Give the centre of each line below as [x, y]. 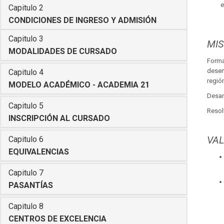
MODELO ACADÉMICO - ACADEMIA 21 [79, 85]
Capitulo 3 [26, 39]
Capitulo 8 [26, 206]
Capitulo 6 [26, 139]
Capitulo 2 [26, 8]
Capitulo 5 [26, 106]
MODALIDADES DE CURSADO [63, 51]
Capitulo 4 [26, 72]
